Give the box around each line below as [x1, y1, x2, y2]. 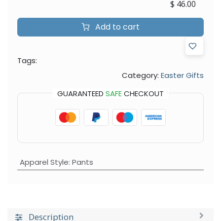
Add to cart [93, 21, 140, 33]
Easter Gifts [161, 70, 204, 80]
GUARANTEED [57, 88, 106, 99]
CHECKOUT [122, 88, 164, 99]
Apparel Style [19, 156, 69, 167]
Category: [122, 70, 159, 80]
